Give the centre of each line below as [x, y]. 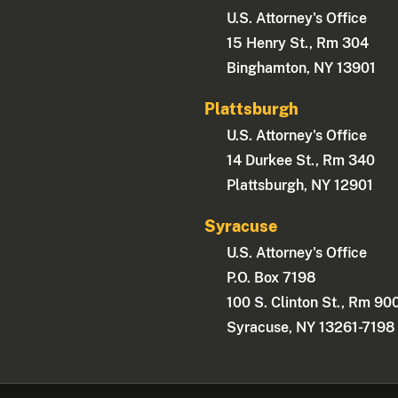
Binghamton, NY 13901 [302, 68]
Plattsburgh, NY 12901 [300, 186]
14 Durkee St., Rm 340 [301, 161]
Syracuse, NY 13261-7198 [311, 328]
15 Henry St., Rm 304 [298, 44]
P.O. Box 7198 [272, 278]
